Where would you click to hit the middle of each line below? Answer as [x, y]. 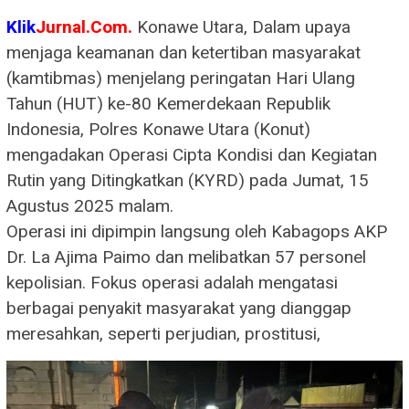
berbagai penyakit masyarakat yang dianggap [179, 308]
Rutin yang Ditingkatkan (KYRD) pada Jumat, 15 [188, 180]
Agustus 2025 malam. [90, 206]
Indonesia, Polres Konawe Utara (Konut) [158, 129]
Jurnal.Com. [86, 27]
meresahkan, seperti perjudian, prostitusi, [163, 334]
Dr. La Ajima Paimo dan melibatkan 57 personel [186, 257]
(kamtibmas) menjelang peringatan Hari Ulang [181, 78]
